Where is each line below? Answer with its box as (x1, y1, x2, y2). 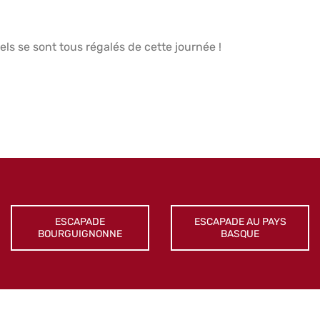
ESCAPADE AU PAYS (194, 216, 286, 229)
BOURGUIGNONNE (38, 228, 122, 241)
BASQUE (221, 228, 259, 241)
